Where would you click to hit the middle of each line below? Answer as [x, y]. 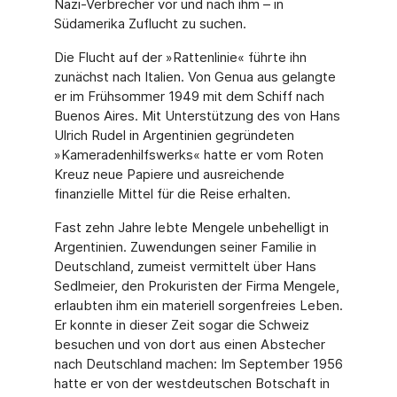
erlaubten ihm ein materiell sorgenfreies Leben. [198, 305]
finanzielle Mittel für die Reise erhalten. [172, 194]
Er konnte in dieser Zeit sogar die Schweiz [181, 325]
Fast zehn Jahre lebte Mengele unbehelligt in [191, 227]
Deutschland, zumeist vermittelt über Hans [185, 266]
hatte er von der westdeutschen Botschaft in [191, 383]
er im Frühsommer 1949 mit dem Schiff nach [189, 96]
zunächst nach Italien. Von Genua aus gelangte [195, 77]
